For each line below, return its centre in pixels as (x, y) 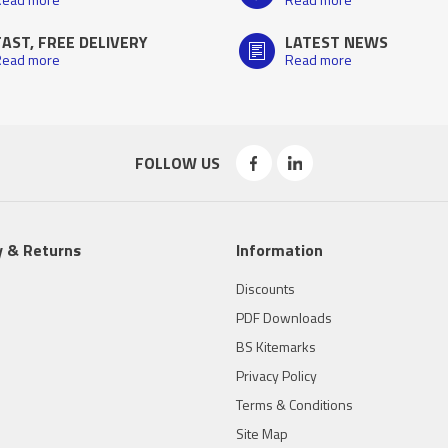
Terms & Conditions (294, 404)
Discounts (265, 288)
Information (279, 250)
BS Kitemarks (276, 346)
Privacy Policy (276, 375)
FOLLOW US (177, 163)
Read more (318, 59)
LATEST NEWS (336, 42)
